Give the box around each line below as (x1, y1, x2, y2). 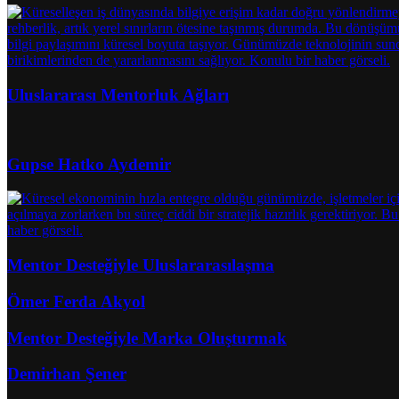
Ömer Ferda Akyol (7, 291, 145, 311)
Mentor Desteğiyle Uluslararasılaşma (7, 256, 274, 275)
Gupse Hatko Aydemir (7, 154, 171, 174)
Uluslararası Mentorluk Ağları (7, 85, 229, 105)
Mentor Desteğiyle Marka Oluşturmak (7, 328, 287, 347)
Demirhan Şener (7, 364, 126, 384)
